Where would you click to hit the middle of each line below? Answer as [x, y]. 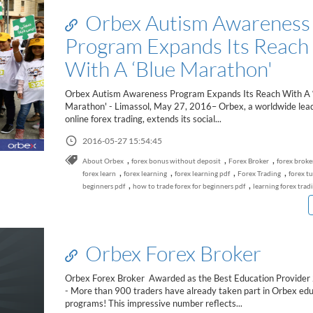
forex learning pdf [202, 173]
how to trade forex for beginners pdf [189, 186]
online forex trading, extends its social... [143, 119]
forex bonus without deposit [176, 161]
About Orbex [103, 161]
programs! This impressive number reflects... [153, 303]
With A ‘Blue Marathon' [168, 68]
